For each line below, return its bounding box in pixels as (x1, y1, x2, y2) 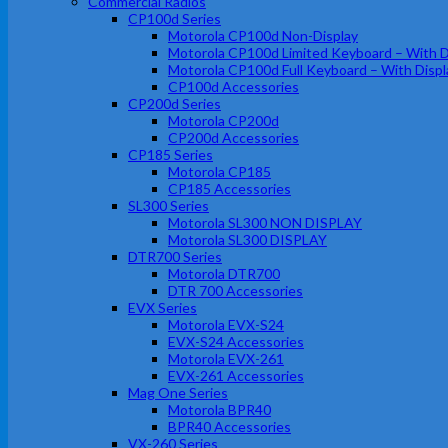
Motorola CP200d (168, 112, 279, 129)
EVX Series (128, 299, 197, 316)
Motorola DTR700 (168, 265, 280, 282)
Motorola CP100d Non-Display (168, 27, 358, 44)
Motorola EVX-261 (168, 350, 284, 367)
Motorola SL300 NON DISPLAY (168, 214, 362, 231)
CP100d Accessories (168, 78, 299, 95)
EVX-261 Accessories (168, 367, 304, 384)
